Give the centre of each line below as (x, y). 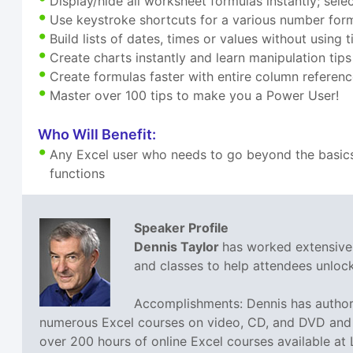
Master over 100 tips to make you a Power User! (195, 96)
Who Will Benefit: (97, 135)
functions (78, 174)
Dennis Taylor (178, 247)
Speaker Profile (182, 228)
